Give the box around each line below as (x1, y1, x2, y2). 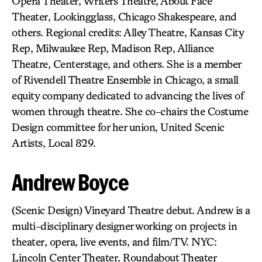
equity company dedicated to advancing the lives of (12, 89, 243, 102)
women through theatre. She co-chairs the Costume (12, 105, 248, 118)
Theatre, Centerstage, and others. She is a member (12, 57, 241, 70)
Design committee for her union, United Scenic (12, 120, 225, 133)
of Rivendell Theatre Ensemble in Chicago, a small (12, 73, 239, 86)
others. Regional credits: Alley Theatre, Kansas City (12, 26, 243, 39)
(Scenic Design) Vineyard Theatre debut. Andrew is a (12, 204, 250, 216)
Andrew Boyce (12, 170, 129, 195)
